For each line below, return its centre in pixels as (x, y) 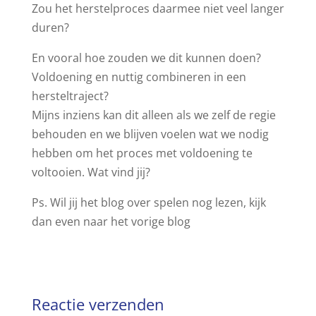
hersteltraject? (70, 96)
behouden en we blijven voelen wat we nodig (150, 134)
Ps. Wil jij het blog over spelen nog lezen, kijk (148, 202)
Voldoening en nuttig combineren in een (139, 77)
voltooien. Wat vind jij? (91, 172)
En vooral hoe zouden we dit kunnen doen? (146, 57)
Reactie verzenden (98, 304)
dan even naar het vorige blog (111, 221)
